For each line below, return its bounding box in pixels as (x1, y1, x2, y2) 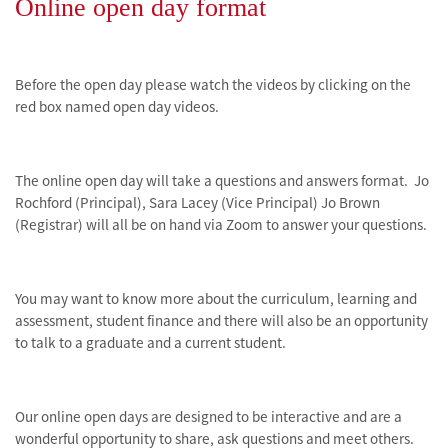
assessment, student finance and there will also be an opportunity (15, 311, 428, 330)
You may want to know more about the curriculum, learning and (15, 289, 417, 308)
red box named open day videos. (15, 97, 219, 116)
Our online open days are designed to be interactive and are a (15, 407, 402, 426)
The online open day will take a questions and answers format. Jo (15, 171, 429, 190)
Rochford (15, 193, 72, 212)
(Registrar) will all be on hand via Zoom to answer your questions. (15, 215, 427, 234)
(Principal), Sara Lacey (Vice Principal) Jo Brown (72, 193, 380, 212)
